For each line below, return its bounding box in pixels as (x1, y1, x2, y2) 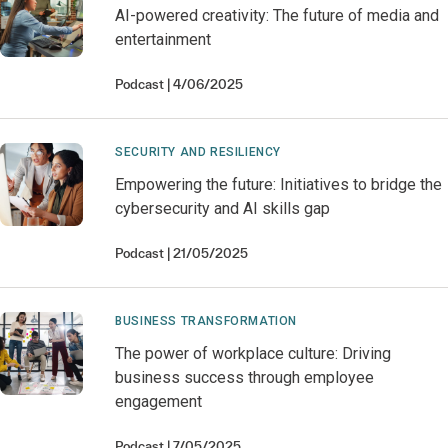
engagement (115, 392, 203, 411)
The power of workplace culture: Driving (115, 344, 392, 363)
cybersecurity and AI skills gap (115, 199, 331, 218)
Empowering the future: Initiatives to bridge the (115, 175, 443, 194)
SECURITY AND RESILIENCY (115, 145, 281, 159)
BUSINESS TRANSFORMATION (115, 314, 297, 328)
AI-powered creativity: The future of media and (115, 6, 440, 25)
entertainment (115, 30, 212, 49)
